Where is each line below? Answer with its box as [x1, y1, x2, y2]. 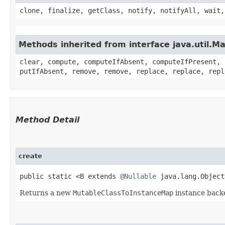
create [19, 152, 42, 160]
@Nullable [120, 172, 156, 180]
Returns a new [20, 188, 73, 197]
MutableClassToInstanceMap [73, 188, 173, 197]
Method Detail [16, 115, 79, 125]
